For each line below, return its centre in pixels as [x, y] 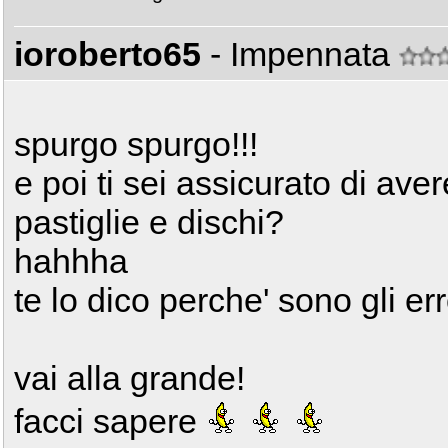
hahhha [71, 261]
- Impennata [304, 54]
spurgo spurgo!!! [136, 144]
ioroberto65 [107, 54]
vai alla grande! [129, 378]
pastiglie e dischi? [149, 222]
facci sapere [110, 421]
